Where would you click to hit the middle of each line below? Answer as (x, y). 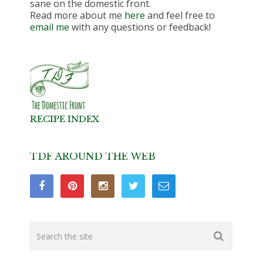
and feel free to (180, 16)
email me (50, 27)
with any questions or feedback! (140, 27)
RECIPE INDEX (65, 119)
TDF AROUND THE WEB (93, 156)
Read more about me (77, 16)
